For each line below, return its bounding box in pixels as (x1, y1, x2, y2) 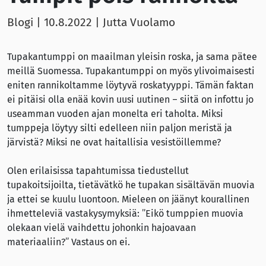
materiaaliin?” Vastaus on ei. (7, 236, 130, 248)
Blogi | (7, 15, 44, 30)
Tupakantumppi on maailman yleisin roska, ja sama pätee (7, 51, 257, 63)
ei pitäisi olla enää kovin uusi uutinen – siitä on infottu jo (7, 94, 254, 106)
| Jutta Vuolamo (92, 15, 175, 30)
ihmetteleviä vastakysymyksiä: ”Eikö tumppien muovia (7, 208, 243, 220)
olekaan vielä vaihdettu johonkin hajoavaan (7, 222, 196, 234)
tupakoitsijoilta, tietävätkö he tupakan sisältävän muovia (7, 179, 255, 191)
